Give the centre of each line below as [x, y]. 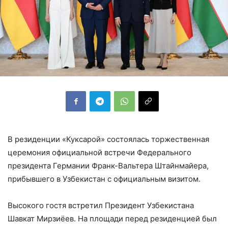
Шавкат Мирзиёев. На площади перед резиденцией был [112, 218]
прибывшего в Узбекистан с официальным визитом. [104, 179]
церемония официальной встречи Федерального [99, 152]
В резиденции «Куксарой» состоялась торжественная [108, 139]
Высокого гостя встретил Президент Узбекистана [101, 205]
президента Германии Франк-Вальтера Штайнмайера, [108, 165]
